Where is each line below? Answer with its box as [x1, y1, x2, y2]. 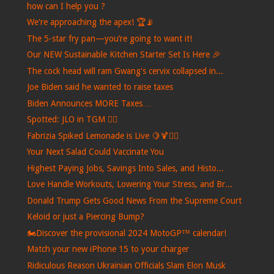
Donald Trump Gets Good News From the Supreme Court [26, 195, 242, 206]
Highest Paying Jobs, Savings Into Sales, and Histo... [26, 163, 224, 173]
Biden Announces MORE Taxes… [26, 98, 151, 108]
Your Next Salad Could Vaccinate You [26, 147, 164, 157]
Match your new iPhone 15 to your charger [26, 244, 189, 254]
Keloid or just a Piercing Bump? [26, 212, 144, 222]
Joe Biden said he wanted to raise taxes [26, 82, 173, 92]
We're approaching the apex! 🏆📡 [26, 17, 154, 28]
